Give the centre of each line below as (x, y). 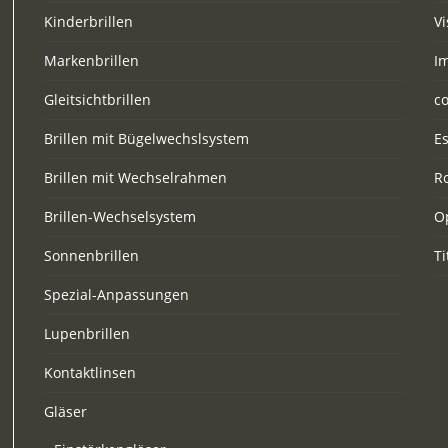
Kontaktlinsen (90, 372)
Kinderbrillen (88, 21)
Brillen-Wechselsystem (120, 216)
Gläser (65, 411)
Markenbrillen (91, 60)
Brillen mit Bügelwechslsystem (146, 138)
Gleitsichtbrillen (97, 99)
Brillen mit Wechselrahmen (135, 177)
